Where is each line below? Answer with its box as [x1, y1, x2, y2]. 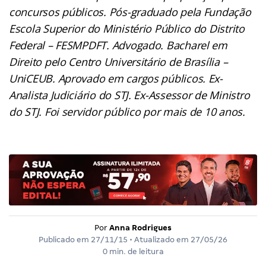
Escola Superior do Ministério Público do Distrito [9, 21, 245, 36]
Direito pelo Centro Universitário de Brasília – [9, 54, 228, 69]
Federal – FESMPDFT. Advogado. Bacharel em [9, 37, 227, 52]
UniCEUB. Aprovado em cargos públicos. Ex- [9, 71, 223, 85]
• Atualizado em [128, 235, 191, 245]
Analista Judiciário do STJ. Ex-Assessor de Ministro [9, 87, 250, 102]
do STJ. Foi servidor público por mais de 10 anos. [9, 104, 245, 119]
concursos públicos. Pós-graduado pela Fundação [9, 4, 251, 19]
